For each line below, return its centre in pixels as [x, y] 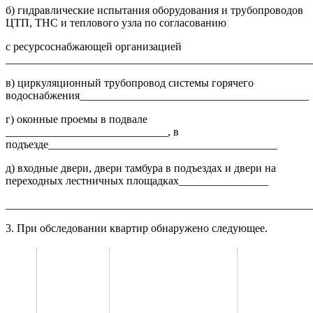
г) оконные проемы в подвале [77, 119]
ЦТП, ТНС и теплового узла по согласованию [116, 23]
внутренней [174, 278]
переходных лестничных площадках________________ [137, 181]
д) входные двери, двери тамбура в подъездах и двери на [141, 168]
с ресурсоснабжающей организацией [94, 47]
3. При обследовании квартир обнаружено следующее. [137, 228]
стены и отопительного [174, 303]
